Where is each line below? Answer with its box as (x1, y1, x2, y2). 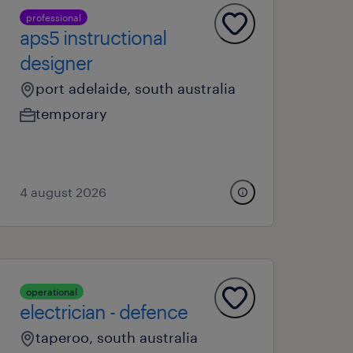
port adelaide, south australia (35, 80, 236, 97)
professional (26, 12, 82, 23)
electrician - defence (20, 300, 188, 323)
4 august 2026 (20, 184, 107, 199)
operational (26, 286, 78, 297)
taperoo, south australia (35, 329, 199, 346)
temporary (35, 105, 108, 122)
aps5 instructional (20, 26, 167, 49)
